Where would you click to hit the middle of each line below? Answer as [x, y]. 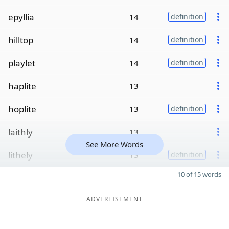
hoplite [22, 109]
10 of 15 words [199, 174]
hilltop [21, 40]
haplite [22, 86]
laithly [20, 132]
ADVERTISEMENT [114, 199]
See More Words [114, 144]
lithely [20, 155]
